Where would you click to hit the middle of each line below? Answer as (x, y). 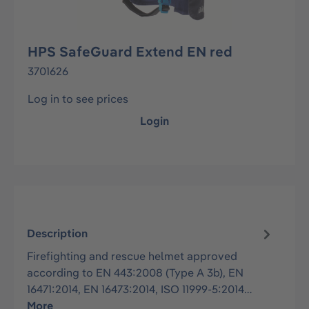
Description (58, 233)
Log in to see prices (78, 99)
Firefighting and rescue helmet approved (132, 256)
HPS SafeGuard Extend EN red (130, 51)
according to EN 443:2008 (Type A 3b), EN (136, 272)
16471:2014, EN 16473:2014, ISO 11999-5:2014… (140, 289)
